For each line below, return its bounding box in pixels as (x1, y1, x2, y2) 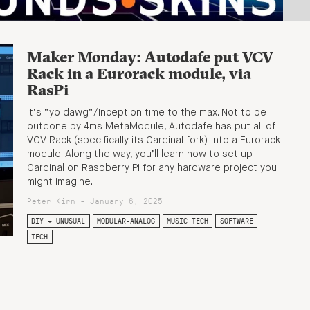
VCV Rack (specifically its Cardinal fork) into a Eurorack (27, 136, 280, 146)
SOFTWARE (219, 216, 253, 226)
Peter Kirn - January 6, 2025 (27, 195, 163, 207)
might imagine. (27, 177, 93, 188)
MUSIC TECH (166, 216, 208, 226)
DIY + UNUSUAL (31, 216, 86, 226)
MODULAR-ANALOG (97, 216, 156, 226)
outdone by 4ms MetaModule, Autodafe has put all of (27, 122, 275, 132)
